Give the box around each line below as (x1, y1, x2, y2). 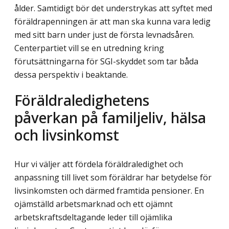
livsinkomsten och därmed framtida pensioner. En (14, 185, 204, 196)
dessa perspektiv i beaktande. (14, 69, 128, 81)
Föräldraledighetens (14, 89, 149, 110)
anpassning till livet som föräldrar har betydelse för (14, 171, 212, 183)
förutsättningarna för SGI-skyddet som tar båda (14, 56, 198, 67)
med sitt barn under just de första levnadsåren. (14, 29, 194, 41)
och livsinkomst (14, 124, 119, 145)
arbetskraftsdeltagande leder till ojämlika (14, 211, 172, 223)
